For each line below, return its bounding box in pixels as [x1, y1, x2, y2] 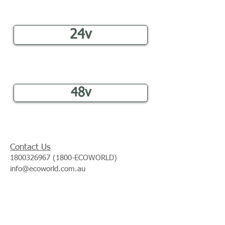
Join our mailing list [11, 200, 82, 210]
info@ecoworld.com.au [10, 165, 85, 173]
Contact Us [10, 143, 51, 152]
